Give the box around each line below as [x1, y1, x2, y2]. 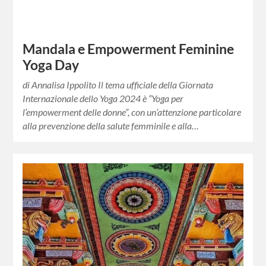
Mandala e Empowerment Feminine [23, 40, 235, 57]
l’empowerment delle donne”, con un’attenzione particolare [23, 106, 242, 118]
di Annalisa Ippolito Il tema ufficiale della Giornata [23, 78, 214, 90]
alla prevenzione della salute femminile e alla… [23, 119, 199, 131]
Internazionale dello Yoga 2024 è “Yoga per [23, 92, 184, 104]
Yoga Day [23, 56, 80, 73]
